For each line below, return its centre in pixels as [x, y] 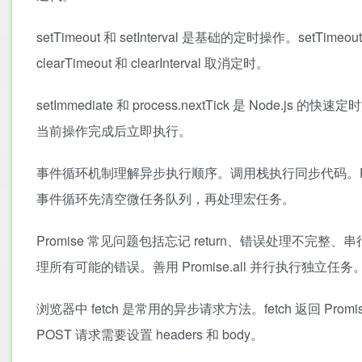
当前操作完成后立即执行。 [114, 130]
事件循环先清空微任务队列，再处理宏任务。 [166, 198]
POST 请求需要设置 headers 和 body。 [150, 334]
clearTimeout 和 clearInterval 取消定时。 [153, 63]
